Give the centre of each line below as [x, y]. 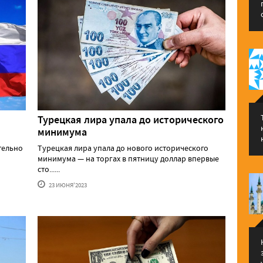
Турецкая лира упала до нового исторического [123, 148]
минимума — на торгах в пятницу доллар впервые [128, 159]
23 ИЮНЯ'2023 [67, 185]
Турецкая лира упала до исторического [131, 120]
